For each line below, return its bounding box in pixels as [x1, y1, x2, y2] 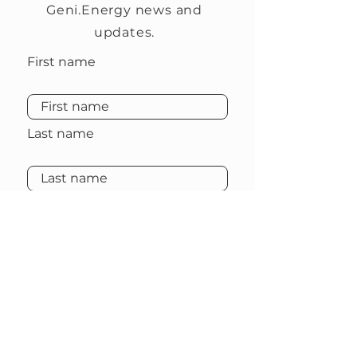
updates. [93, 25, 155, 40]
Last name [27, 126, 94, 141]
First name [27, 54, 96, 69]
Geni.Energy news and [45, 2, 202, 18]
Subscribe [98, 270, 157, 284]
